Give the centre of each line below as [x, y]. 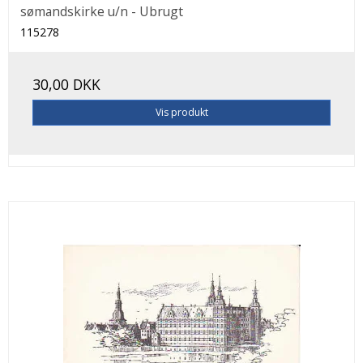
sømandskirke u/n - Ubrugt [102, 12]
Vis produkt [181, 113]
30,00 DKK [66, 85]
